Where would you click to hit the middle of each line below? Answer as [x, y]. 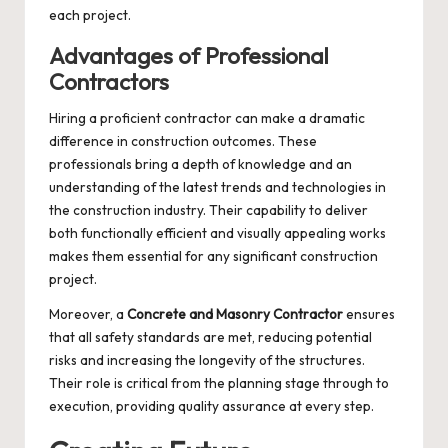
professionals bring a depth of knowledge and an [200, 164]
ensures [369, 314]
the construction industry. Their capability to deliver [208, 210]
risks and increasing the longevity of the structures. [207, 360]
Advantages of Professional [189, 56]
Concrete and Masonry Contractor [235, 314]
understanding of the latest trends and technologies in [217, 187]
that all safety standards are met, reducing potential [210, 337]
